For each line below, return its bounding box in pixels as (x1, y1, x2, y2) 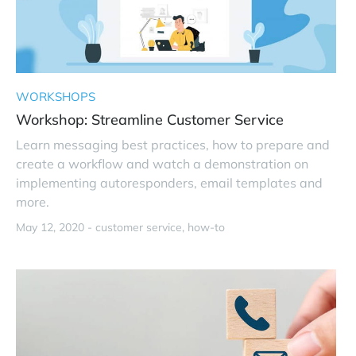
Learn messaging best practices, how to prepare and (16, 136, 330, 153)
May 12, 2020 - (16, 219, 95, 234)
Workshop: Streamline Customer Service (16, 110, 284, 129)
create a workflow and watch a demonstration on (16, 155, 308, 172)
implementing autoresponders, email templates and (16, 174, 323, 191)
